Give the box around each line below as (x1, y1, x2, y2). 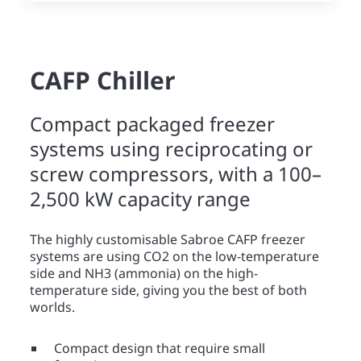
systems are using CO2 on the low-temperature (30, 247, 319, 265)
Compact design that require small (54, 339, 265, 357)
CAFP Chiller (30, 64, 176, 97)
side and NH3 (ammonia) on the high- (30, 264, 258, 282)
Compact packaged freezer (30, 110, 275, 137)
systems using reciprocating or (30, 135, 313, 162)
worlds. (30, 298, 75, 316)
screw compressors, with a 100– (30, 160, 322, 187)
